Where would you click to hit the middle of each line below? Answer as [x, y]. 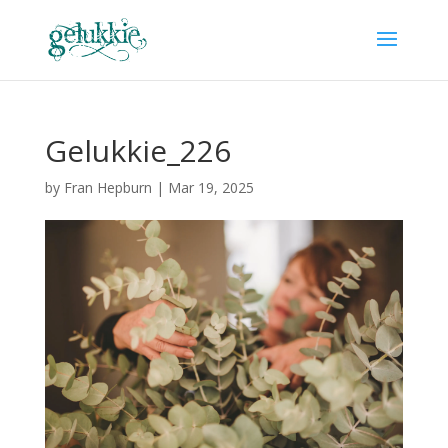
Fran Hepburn [107, 187]
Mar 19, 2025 [210, 187]
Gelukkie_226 [137, 150]
